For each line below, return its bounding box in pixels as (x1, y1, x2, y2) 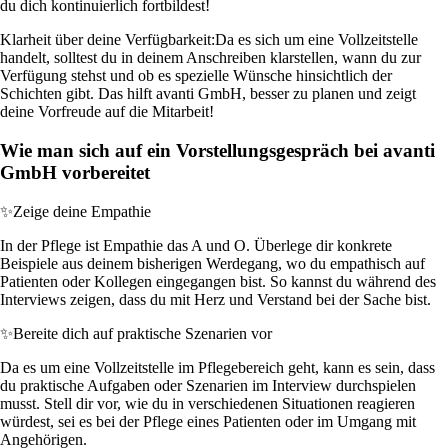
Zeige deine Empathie (13, 202, 151, 220)
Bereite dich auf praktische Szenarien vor (13, 324, 272, 342)
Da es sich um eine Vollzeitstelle (215, 31, 418, 49)
